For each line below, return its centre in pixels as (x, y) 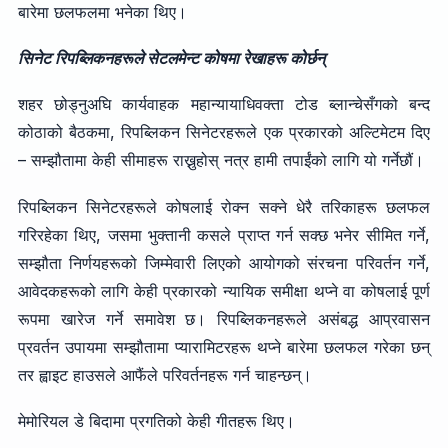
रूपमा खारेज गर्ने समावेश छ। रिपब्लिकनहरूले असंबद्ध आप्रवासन (224, 318)
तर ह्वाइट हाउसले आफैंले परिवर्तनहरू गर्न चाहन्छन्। (164, 374)
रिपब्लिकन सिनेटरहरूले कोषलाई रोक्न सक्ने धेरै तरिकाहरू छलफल (224, 206)
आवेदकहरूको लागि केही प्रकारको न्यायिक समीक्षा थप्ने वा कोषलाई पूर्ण (224, 290)
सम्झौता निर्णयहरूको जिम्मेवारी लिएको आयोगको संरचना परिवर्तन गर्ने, (224, 262)
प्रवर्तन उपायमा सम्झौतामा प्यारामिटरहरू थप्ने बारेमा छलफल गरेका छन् (224, 346)
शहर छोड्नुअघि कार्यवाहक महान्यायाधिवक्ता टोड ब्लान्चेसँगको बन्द (224, 104)
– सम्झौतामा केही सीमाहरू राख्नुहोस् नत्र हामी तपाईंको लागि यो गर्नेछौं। (220, 160)
